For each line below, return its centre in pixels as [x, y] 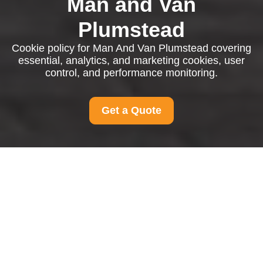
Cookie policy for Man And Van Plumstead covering [131, 48]
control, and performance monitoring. [131, 73]
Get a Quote [131, 110]
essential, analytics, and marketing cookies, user [131, 60]
